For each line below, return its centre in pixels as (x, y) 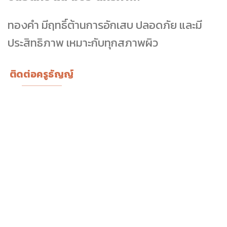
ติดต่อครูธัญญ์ (42, 74)
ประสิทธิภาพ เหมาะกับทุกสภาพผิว (83, 42)
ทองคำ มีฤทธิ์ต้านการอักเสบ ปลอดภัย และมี (105, 25)
